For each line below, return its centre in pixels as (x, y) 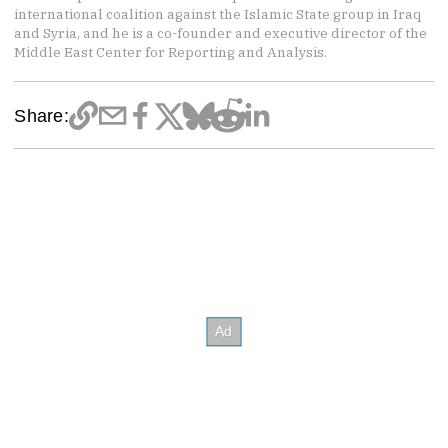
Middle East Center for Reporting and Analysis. (171, 52)
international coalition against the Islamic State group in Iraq (218, 14)
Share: (41, 116)
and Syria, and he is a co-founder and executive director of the (221, 33)
